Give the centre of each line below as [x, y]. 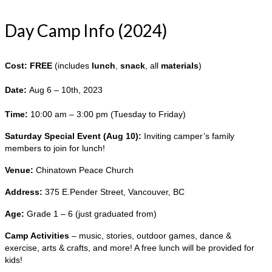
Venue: [20, 170]
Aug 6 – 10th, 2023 [66, 90]
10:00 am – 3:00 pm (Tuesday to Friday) [108, 114]
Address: [25, 192]
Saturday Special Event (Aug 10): [73, 136]
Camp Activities [38, 236]
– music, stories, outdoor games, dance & [151, 236]
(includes [73, 66]
